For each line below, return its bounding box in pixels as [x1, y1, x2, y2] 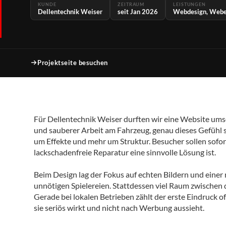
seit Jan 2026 [118, 8, 158, 16]
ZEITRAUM [118, 2, 145, 7]
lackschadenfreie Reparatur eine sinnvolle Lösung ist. [34, 147, 216, 157]
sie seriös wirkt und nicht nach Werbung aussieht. [34, 203, 205, 212]
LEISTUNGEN [173, 2, 206, 7]
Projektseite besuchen [37, 58, 108, 67]
